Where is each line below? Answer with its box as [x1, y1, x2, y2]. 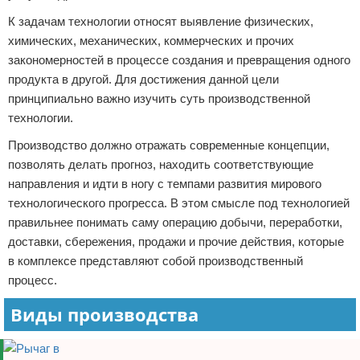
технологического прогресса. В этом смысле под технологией [8, 196, 350, 210]
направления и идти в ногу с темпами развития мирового [8, 177, 321, 190]
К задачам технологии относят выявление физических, [8, 14, 313, 28]
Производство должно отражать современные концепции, [8, 138, 329, 152]
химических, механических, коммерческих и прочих [8, 34, 294, 47]
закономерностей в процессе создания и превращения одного [8, 53, 350, 67]
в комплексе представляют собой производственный [8, 254, 303, 268]
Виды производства [10, 302, 198, 326]
